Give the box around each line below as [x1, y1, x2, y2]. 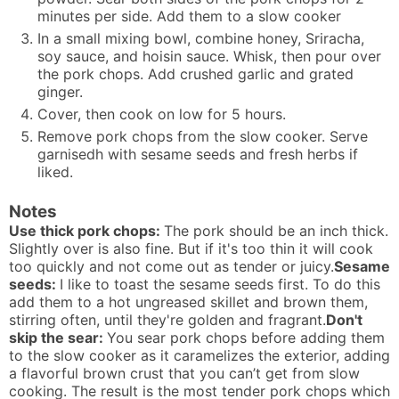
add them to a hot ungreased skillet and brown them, [9, 292, 368, 311]
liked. [37, 163, 73, 182]
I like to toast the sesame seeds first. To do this [60, 274, 380, 293]
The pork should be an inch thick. [164, 221, 388, 240]
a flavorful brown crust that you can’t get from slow [9, 363, 360, 382]
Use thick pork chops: [9, 221, 164, 240]
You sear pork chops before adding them [107, 328, 385, 346]
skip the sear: [9, 328, 107, 346]
